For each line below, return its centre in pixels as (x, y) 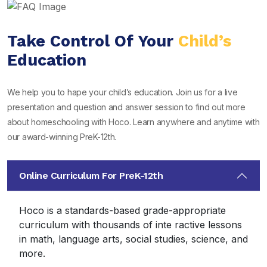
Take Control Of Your (93, 41)
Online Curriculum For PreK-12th (91, 176)
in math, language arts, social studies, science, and (133, 239)
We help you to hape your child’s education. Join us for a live (122, 92)
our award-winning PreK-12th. (62, 136)
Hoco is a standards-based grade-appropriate (122, 210)
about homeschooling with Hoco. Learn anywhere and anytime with (133, 122)
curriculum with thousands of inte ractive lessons (131, 224)
